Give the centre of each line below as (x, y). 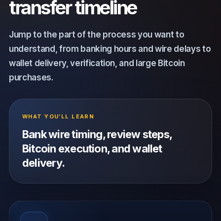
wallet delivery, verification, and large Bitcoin (97, 63)
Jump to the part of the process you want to (97, 34)
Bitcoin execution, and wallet (92, 148)
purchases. (31, 77)
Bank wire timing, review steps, (97, 134)
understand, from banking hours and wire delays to (110, 49)
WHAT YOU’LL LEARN (58, 116)
